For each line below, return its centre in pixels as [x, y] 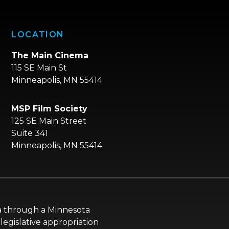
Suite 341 [30, 133]
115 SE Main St [39, 68]
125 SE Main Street [49, 121]
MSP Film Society [50, 109]
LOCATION [38, 35]
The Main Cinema [50, 55]
